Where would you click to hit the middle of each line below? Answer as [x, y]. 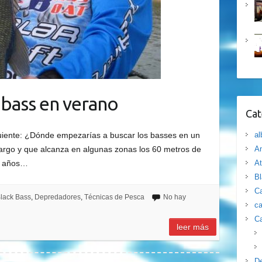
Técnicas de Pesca [114, 197]
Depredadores [57, 197]
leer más [193, 227]
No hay [174, 197]
